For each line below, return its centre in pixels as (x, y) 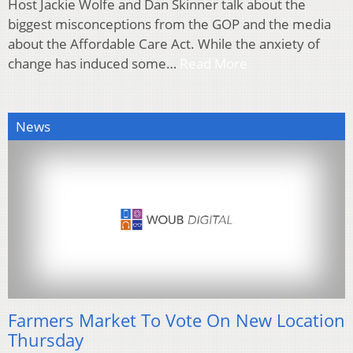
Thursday (46, 339)
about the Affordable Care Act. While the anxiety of (164, 44)
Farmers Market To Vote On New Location (176, 320)
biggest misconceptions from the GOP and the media (169, 24)
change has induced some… (94, 64)
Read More (214, 64)
